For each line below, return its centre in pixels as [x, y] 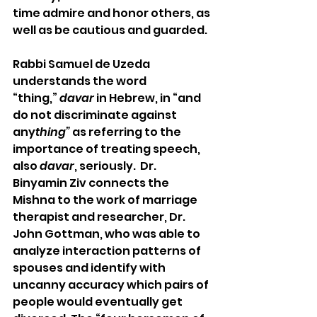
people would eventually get [99, 301]
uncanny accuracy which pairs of [112, 284]
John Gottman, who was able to [108, 234]
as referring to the [127, 132]
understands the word [81, 81]
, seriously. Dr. [116, 166]
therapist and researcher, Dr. [100, 217]
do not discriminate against [96, 115]
